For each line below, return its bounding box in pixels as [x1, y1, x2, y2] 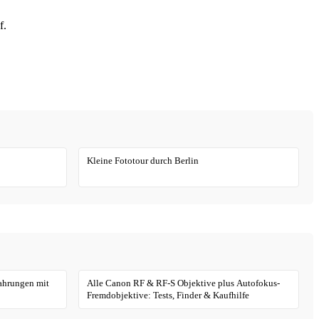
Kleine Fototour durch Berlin [87, 155, 199, 167]
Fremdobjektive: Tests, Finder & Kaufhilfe [87, 289, 250, 300]
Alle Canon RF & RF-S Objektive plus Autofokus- [87, 277, 281, 288]
